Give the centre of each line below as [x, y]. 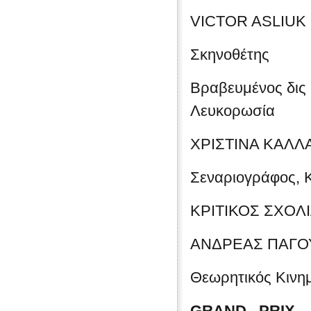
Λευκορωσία [233, 111]
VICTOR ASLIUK [248, 22]
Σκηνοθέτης [230, 55]
